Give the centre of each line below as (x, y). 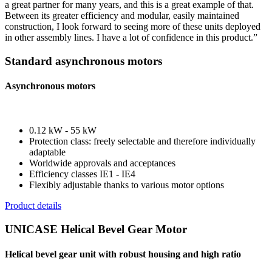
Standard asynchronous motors (83, 61)
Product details (33, 206)
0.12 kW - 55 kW (63, 131)
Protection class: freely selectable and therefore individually (142, 141)
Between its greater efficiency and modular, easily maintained (122, 16)
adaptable (47, 152)
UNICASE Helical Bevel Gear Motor (96, 229)
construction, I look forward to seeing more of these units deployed (133, 27)
